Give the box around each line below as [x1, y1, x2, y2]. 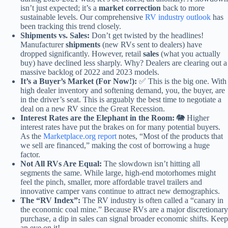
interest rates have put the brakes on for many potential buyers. [20, 123, 220, 132]
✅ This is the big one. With [137, 77, 226, 86]
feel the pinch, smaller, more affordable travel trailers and [20, 178, 202, 187]
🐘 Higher [175, 113, 209, 123]
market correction [99, 4, 161, 13]
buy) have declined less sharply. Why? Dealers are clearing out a [20, 59, 227, 68]
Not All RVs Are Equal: [20, 159, 102, 168]
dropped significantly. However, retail [20, 49, 143, 59]
